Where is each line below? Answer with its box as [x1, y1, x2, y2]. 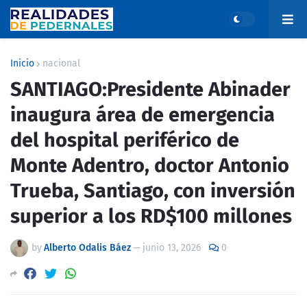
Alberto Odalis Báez [44, 242, 131, 254]
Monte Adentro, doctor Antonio [10, 153, 289, 177]
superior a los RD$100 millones [10, 204, 292, 228]
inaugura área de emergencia [10, 103, 275, 127]
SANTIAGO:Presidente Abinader [10, 77, 291, 101]
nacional [42, 58, 80, 69]
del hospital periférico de [10, 128, 239, 152]
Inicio [10, 58, 34, 69]
